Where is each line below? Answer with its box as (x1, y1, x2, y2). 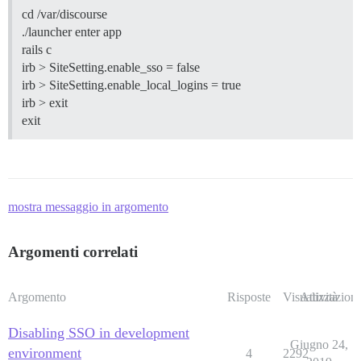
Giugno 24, (289, 337, 348, 351)
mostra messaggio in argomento (8, 199, 168, 214)
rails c (22, 42, 52, 56)
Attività (300, 289, 338, 304)
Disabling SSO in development (8, 324, 189, 341)
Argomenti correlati (8, 243, 138, 260)
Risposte (226, 289, 271, 304)
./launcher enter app (22, 24, 122, 39)
